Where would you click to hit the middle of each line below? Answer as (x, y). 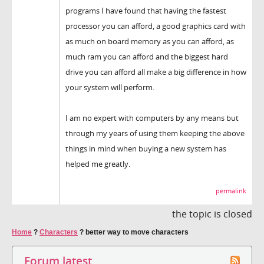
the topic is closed (212, 214)
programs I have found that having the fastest (146, 10)
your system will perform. (110, 87)
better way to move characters (137, 232)
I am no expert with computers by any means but (152, 118)
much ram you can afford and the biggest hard (147, 56)
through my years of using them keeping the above (155, 133)
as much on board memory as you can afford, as (150, 41)
